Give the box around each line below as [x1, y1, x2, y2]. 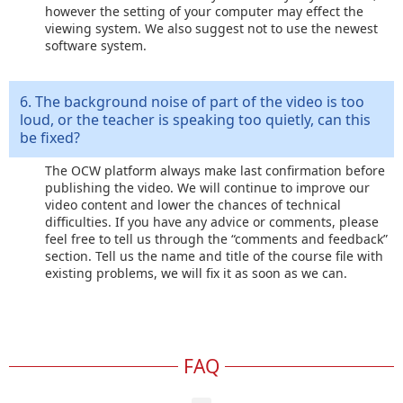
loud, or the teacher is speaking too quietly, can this [20, 109, 371, 130]
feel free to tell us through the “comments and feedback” [45, 229, 388, 247]
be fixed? [20, 127, 80, 148]
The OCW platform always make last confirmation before [45, 161, 385, 179]
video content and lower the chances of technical [45, 195, 341, 213]
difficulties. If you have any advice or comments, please [45, 212, 379, 230]
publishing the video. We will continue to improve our [45, 178, 370, 196]
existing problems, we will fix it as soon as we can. [45, 264, 347, 282]
